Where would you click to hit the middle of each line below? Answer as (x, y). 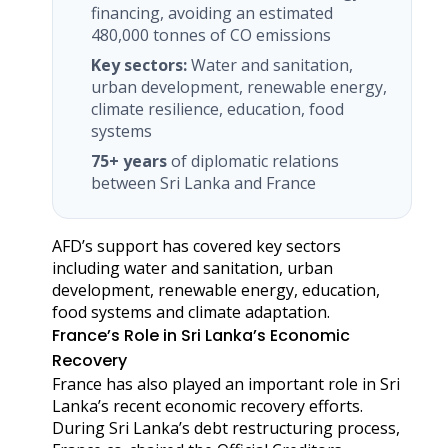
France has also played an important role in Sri (226, 383)
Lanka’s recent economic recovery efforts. (207, 405)
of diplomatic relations (253, 160)
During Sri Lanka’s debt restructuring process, (226, 427)
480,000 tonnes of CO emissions (211, 34)
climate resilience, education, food (218, 108)
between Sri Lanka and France (204, 182)
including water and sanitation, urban (192, 267)
